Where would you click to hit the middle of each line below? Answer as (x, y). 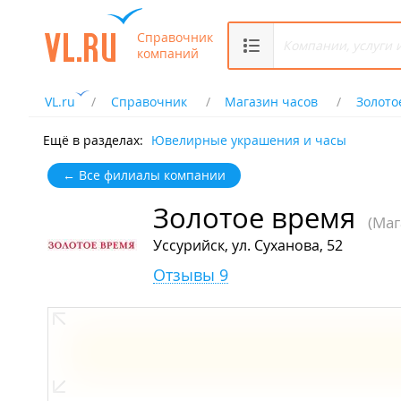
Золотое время (254, 218)
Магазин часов (272, 102)
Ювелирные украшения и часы (249, 140)
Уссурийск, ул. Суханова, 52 (248, 246)
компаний (168, 53)
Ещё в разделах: (93, 140)
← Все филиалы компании (144, 175)
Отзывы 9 (191, 275)
